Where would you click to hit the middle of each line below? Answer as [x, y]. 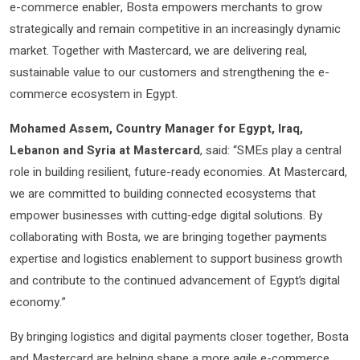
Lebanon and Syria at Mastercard [105, 151]
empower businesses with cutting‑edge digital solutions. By [166, 216]
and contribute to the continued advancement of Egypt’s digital [175, 281]
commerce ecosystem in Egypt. [94, 94]
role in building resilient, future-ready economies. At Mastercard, [178, 172]
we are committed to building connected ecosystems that [163, 194]
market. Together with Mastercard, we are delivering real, [158, 51]
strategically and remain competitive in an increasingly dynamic [175, 29]
